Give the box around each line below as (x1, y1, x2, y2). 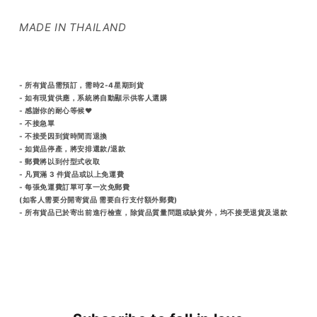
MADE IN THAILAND (19, 20, 127, 34)
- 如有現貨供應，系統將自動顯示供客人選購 (19, 93, 170, 102)
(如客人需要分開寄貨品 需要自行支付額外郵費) (19, 195, 178, 204)
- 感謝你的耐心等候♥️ (19, 105, 93, 115)
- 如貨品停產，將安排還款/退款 (19, 144, 126, 153)
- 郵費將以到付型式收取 (19, 156, 102, 166)
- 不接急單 (19, 118, 55, 127)
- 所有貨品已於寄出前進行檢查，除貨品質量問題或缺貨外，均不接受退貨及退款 (19, 207, 288, 217)
